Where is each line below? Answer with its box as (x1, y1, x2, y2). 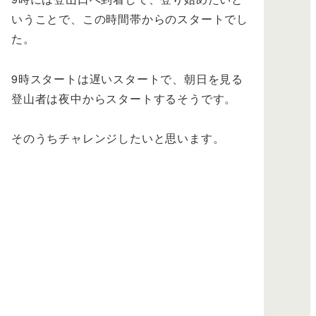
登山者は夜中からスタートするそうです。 (11, 90, 237, 107)
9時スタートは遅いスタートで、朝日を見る (11, 70, 243, 87)
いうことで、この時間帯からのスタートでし (11, 10, 249, 27)
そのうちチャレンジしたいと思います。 (11, 130, 225, 147)
